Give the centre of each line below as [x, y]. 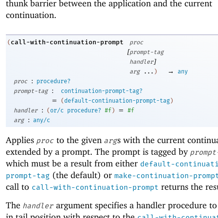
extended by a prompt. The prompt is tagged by [98, 151]
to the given [79, 140]
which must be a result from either [73, 163]
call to [19, 186]
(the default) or [82, 175]
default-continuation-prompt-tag [117, 101]
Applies [21, 140]
